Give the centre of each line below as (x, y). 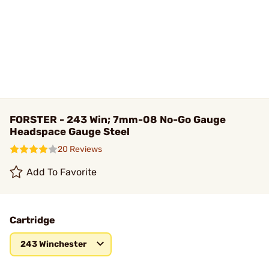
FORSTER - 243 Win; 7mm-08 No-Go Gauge (118, 119)
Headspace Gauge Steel (70, 131)
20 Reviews (80, 149)
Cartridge (32, 220)
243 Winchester (53, 244)
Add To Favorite (62, 172)
